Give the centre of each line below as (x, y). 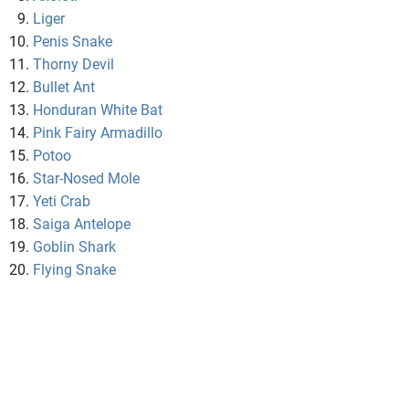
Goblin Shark (74, 247)
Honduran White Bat (98, 110)
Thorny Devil (73, 65)
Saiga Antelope (82, 225)
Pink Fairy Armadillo (98, 133)
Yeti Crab (62, 202)
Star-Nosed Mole (86, 179)
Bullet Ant (64, 88)
